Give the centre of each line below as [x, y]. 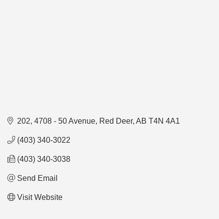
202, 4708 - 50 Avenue [56, 121]
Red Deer [116, 121]
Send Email [37, 178]
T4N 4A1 [164, 121]
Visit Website [40, 197]
